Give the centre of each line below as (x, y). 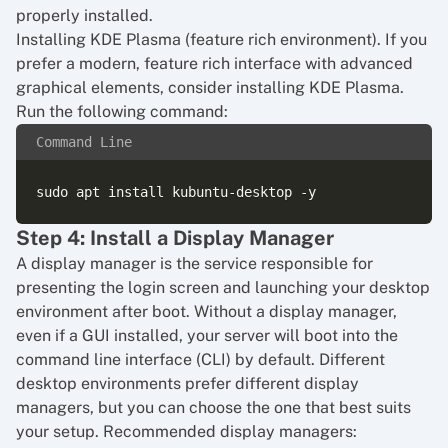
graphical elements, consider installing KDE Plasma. (210, 87)
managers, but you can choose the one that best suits (213, 407)
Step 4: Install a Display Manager (175, 238)
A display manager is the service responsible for (194, 263)
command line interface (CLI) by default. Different (200, 359)
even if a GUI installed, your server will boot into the (207, 335)
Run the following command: (122, 111)
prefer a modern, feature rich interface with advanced (214, 63)
